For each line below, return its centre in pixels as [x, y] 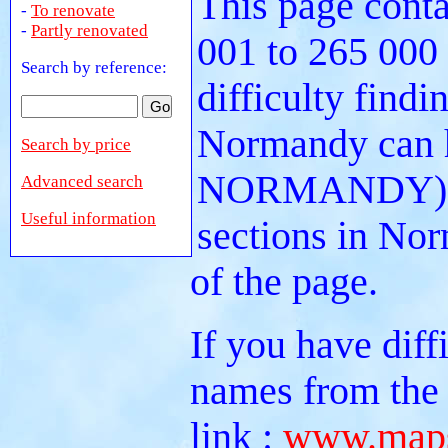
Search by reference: [94, 67]
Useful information [88, 218]
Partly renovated [89, 30]
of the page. [284, 282]
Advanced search [82, 181]
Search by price [76, 144]
